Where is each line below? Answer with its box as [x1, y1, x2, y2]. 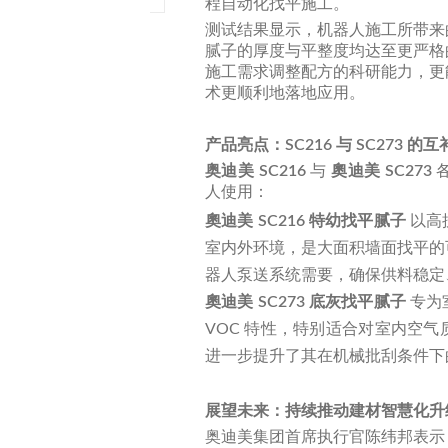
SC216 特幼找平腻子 [257, 212, 406, 229]
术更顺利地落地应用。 [205, 84, 365, 101]
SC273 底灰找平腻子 [257, 293, 406, 310]
